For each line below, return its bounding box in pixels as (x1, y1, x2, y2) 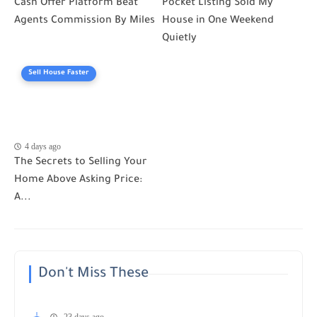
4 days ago (25, 141, 61, 151)
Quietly (162, 33, 197, 45)
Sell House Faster (28, 69, 89, 77)
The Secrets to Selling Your (14, 156, 147, 168)
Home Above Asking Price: (14, 174, 142, 186)
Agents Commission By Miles (14, 15, 155, 27)
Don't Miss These (38, 266, 149, 282)
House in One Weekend (162, 15, 274, 27)
